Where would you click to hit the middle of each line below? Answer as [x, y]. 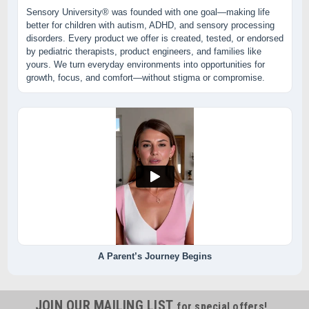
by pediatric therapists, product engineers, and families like [143, 51]
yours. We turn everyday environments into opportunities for [145, 64]
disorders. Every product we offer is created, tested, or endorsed [154, 38]
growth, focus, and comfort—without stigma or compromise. [145, 77]
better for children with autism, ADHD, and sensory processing [150, 25]
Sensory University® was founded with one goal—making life [148, 12]
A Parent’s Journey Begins [154, 257]
